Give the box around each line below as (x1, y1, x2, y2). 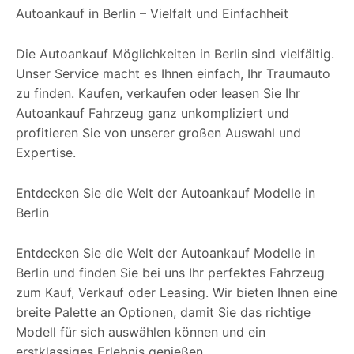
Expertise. (16, 144, 76, 160)
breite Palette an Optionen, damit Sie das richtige (16, 303, 311, 320)
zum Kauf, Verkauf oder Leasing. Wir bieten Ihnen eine (16, 284, 337, 300)
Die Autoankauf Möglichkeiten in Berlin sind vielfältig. (16, 45, 334, 62)
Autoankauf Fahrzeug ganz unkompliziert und (16, 104, 289, 121)
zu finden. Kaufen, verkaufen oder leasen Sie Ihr (16, 85, 300, 101)
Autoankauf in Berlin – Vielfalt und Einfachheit (16, 5, 288, 21)
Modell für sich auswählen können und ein (16, 323, 265, 340)
